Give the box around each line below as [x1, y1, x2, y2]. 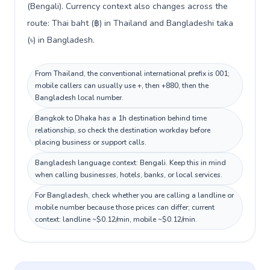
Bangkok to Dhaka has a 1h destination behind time [35, 113, 207, 123]
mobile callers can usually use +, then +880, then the [35, 81, 209, 90]
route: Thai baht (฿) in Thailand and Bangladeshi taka [27, 17, 233, 29]
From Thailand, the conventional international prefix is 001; [35, 69, 230, 78]
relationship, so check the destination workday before [35, 125, 210, 135]
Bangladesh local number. [35, 93, 124, 102]
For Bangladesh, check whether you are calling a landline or [35, 190, 234, 200]
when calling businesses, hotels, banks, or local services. [35, 170, 222, 180]
